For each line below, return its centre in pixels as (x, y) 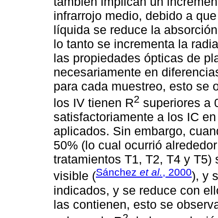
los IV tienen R (94, 103)
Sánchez (118, 172)
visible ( (75, 176)
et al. (151, 172)
